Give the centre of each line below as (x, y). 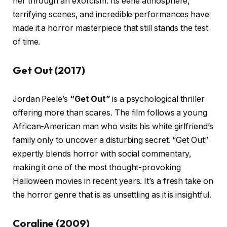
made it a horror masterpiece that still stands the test (110, 28)
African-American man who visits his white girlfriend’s (113, 127)
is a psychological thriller (157, 99)
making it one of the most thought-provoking (97, 168)
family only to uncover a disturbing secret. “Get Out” (110, 140)
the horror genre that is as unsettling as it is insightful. (112, 195)
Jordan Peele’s (41, 99)
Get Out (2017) (49, 70)
